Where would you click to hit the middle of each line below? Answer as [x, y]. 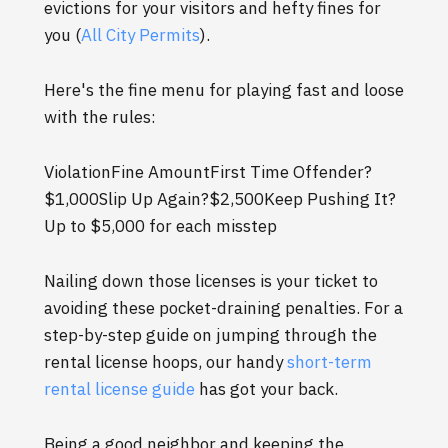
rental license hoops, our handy [165, 362]
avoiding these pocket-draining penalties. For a [223, 308]
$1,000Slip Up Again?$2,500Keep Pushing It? [220, 199]
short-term [329, 362]
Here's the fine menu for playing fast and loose [224, 90]
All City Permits [140, 35]
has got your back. [266, 389]
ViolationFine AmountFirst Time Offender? [208, 172]
